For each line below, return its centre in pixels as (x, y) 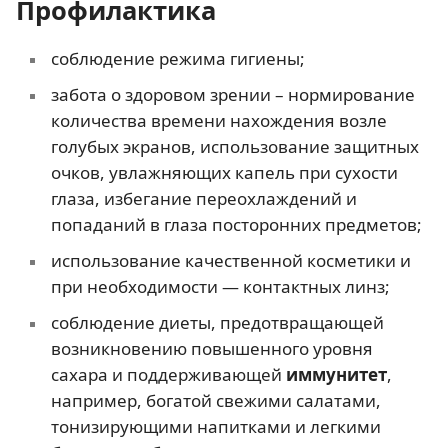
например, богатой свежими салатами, (215, 400)
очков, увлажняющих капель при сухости (224, 172)
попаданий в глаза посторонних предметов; (236, 224)
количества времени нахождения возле (218, 120)
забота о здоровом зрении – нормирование (232, 94)
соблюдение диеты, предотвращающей (217, 322)
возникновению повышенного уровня (211, 348)
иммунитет (336, 374)
